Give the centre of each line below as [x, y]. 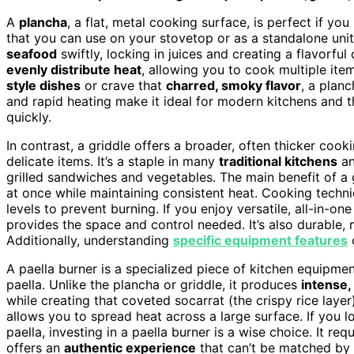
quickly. [29, 117]
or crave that [123, 85]
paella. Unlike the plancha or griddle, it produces [154, 284]
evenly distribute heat [74, 69]
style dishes [43, 85]
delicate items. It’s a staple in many [113, 161]
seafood [32, 53]
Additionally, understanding [90, 240]
